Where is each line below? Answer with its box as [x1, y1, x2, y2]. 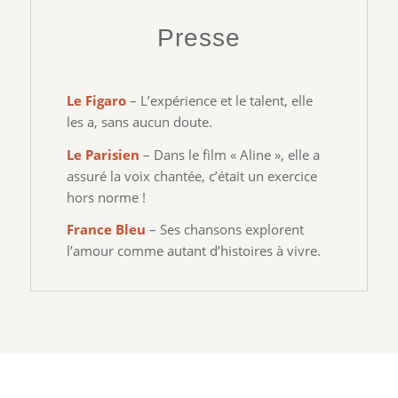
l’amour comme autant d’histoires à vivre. [66, 242, 321, 260]
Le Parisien [66, 145, 139, 163]
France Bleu [66, 220, 146, 239]
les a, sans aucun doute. [66, 112, 212, 131]
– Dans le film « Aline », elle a [139, 145, 320, 163]
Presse [156, 24, 241, 52]
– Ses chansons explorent [145, 220, 304, 239]
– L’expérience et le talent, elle [125, 91, 313, 109]
